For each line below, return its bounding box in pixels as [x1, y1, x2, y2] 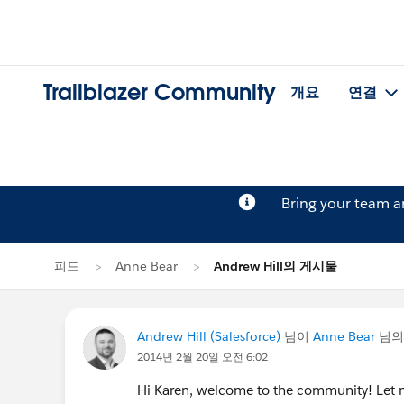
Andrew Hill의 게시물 [214, 258, 337, 274]
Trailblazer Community [43, 78, 276, 107]
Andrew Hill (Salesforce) [137, 328, 280, 344]
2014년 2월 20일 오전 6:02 [137, 349, 268, 364]
